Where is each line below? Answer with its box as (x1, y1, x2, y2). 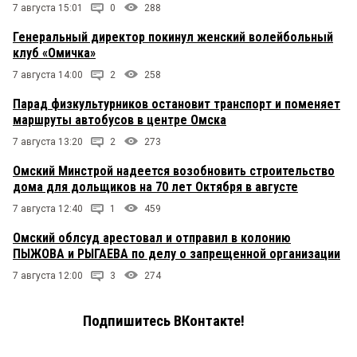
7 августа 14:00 (13, 69, 83, 81)
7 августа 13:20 (13, 136, 83, 148)
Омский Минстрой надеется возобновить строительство (13, 163, 335, 179)
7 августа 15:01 (13, 2, 83, 14)
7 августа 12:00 (13, 270, 83, 282)
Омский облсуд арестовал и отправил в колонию (13, 230, 291, 246)
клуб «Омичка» (13, 45, 96, 61)
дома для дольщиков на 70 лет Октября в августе (13, 179, 298, 195)
